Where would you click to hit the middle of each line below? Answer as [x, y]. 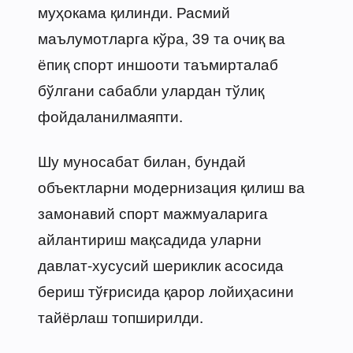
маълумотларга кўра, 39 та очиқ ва [162, 37]
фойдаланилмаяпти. [110, 115]
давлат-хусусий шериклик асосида [161, 264]
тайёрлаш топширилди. [121, 316]
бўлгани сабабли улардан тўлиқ [151, 89]
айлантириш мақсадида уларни [150, 238]
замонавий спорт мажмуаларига [153, 212]
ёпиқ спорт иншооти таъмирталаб [158, 63]
